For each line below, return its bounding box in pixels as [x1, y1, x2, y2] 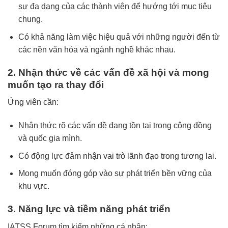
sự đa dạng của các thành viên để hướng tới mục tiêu [18, 2, 212, 11]
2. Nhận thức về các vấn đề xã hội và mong [8, 67, 209, 78]
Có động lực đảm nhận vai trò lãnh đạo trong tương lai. [18, 151, 216, 160]
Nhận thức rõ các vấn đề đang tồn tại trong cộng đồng [18, 121, 212, 130]
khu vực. [18, 182, 49, 191]
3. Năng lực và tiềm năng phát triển [8, 204, 170, 215]
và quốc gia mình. [18, 134, 82, 143]
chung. [18, 15, 43, 24]
